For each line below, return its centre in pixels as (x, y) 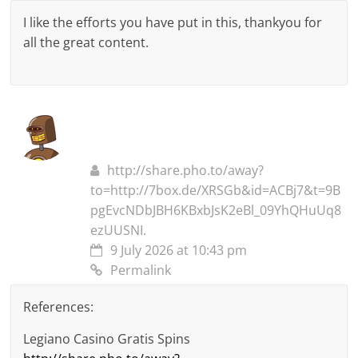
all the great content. (86, 43)
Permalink (141, 270)
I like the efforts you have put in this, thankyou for (173, 23)
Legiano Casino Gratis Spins (107, 339)
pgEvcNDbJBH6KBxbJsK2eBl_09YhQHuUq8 (216, 211)
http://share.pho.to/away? (186, 171)
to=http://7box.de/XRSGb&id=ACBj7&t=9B (216, 191)
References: (59, 307)
